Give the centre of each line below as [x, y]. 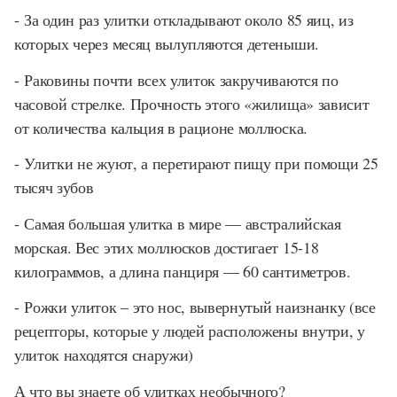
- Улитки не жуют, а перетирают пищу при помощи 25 [196, 163]
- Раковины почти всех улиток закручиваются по [176, 79]
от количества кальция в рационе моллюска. [161, 127]
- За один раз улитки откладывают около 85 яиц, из [184, 19]
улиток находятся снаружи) [104, 354]
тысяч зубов [54, 187]
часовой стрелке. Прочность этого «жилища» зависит [192, 103]
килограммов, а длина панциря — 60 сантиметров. [183, 271]
